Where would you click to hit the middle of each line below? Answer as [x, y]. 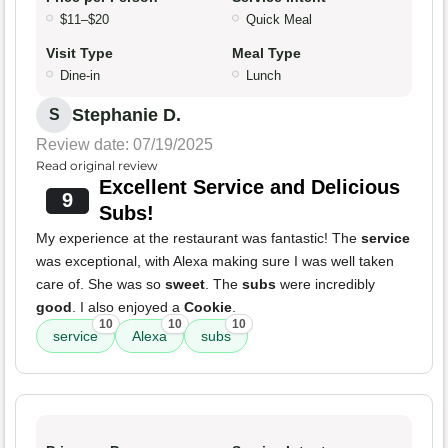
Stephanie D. [126, 115]
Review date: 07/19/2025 [124, 145]
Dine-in [80, 76]
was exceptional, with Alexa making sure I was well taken [215, 261]
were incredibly [325, 284]
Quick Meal [279, 20]
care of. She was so [100, 284]
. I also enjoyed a [128, 307]
